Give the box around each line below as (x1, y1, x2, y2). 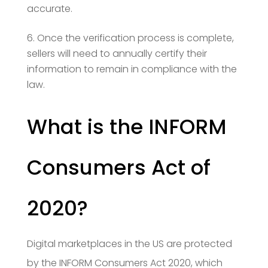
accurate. (26, 1, 72, 16)
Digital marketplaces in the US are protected (26, 236, 232, 251)
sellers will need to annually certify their (26, 46, 207, 60)
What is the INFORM (26, 112, 226, 141)
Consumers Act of (26, 153, 211, 182)
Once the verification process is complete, (36, 31, 234, 45)
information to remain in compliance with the (26, 62, 237, 76)
